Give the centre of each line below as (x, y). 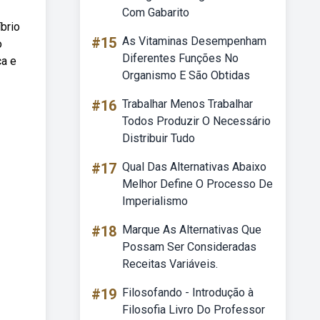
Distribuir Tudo (159, 138)
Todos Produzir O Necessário (196, 121)
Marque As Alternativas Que (192, 230)
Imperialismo (155, 201)
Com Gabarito (156, 12)
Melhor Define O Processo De (197, 184)
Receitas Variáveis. (170, 264)
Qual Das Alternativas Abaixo (194, 167)
